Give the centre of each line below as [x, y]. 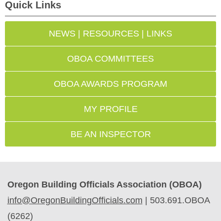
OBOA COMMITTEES [110, 59]
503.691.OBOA [180, 200]
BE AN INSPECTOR [110, 134]
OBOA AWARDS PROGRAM [110, 84]
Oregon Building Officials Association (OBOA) [104, 184]
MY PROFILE [110, 109]
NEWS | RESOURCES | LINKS [110, 34]
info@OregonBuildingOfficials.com [75, 200]
